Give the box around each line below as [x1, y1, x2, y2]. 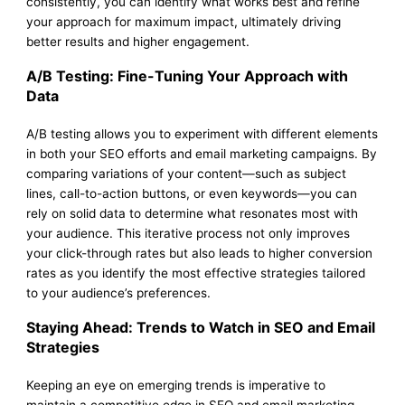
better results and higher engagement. [26, 33, 250, 49]
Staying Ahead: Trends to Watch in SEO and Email [26, 317, 376, 336]
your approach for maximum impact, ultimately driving [26, 14, 342, 29]
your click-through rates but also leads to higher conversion [26, 245, 373, 260]
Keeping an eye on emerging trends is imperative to [26, 377, 326, 392]
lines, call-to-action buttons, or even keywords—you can [26, 185, 358, 201]
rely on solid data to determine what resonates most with [26, 205, 359, 221]
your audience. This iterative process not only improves [26, 225, 351, 240]
